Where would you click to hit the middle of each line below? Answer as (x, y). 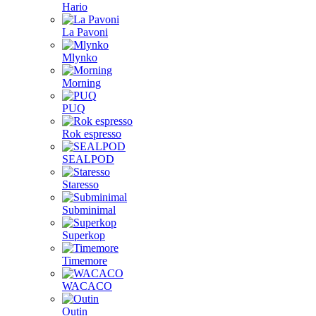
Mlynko (80, 57)
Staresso (80, 184)
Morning (81, 83)
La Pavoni (85, 32)
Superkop (84, 235)
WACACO (87, 286)
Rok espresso (92, 134)
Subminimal (89, 210)
